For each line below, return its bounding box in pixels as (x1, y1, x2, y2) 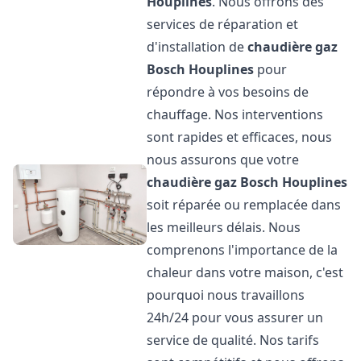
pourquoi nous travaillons (147, 286, 305, 304)
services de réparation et (147, 15, 299, 33)
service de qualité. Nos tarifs (147, 331, 320, 349)
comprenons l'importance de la (147, 241, 338, 259)
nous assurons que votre (147, 151, 300, 168)
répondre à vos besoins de (147, 83, 309, 101)
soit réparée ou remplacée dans (147, 196, 342, 214)
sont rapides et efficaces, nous (147, 128, 333, 146)
